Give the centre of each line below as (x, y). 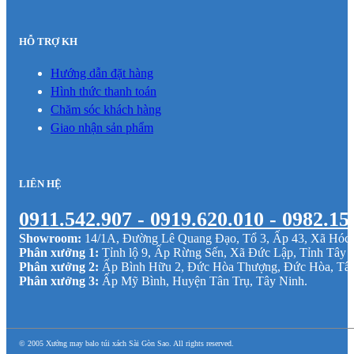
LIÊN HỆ (40, 183)
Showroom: (50, 238)
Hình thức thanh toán (104, 91)
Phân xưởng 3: (59, 281)
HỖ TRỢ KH (48, 42)
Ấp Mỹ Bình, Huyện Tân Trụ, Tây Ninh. (203, 281)
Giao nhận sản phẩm (102, 127)
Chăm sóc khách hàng (106, 109)
